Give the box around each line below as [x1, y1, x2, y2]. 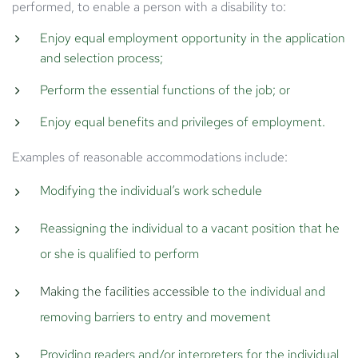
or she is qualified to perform [40, 245, 199, 262]
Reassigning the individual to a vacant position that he [40, 219, 340, 237]
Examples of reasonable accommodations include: [12, 148, 288, 165]
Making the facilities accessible [40, 282, 209, 300]
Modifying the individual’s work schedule [40, 181, 262, 199]
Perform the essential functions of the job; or [40, 81, 290, 98]
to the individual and [209, 282, 325, 300]
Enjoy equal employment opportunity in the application [40, 29, 345, 46]
